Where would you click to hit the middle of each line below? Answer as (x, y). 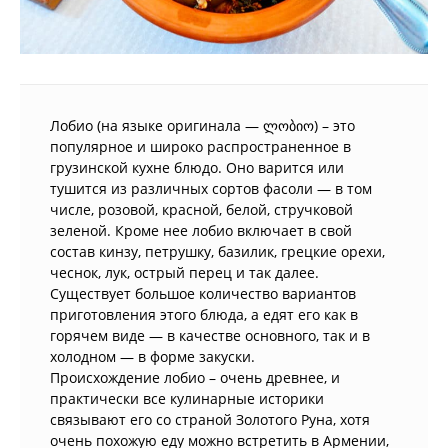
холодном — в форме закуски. (152, 357)
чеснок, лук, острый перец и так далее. (184, 273)
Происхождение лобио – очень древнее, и (195, 378)
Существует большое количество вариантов (203, 294)
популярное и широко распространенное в (200, 147)
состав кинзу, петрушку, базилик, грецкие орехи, (217, 252)
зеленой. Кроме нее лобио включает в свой (201, 231)
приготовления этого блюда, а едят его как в (204, 315)
